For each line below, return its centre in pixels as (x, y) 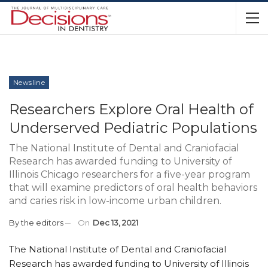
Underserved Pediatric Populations (133, 128)
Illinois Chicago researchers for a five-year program (130, 174)
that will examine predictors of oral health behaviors (133, 188)
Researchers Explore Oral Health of (131, 109)
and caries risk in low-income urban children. (115, 201)
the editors (42, 223)
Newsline (29, 83)
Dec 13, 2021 (115, 223)
